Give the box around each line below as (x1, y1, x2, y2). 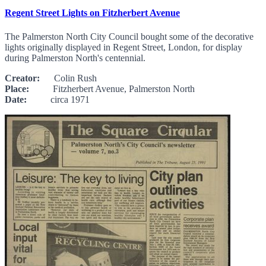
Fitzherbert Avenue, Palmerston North (29, 83, 195, 94)
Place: (5, 83, 29, 94)
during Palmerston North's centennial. (5, 52, 145, 63)
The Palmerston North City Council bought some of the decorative (5, 31, 254, 42)
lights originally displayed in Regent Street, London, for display (5, 42, 242, 52)
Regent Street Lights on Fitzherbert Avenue (5, 8, 180, 18)
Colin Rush (40, 72, 97, 83)
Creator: (5, 72, 40, 83)
